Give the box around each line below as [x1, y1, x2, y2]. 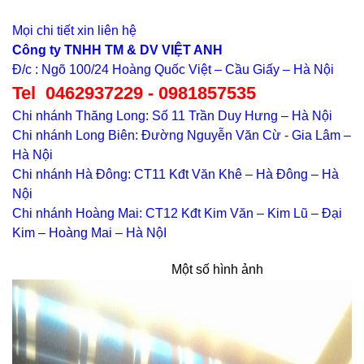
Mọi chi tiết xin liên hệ [12, 24, 136, 37]
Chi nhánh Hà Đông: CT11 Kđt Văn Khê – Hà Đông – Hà [12, 167, 339, 181]
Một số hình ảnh [12, 262, 263, 276]
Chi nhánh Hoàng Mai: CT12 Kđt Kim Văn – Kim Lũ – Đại [12, 206, 342, 220]
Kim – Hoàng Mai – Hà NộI [12, 226, 167, 240]
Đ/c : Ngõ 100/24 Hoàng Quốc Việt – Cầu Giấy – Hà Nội [12, 63, 334, 76]
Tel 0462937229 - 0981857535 [12, 83, 256, 103]
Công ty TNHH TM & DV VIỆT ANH [12, 43, 223, 57]
